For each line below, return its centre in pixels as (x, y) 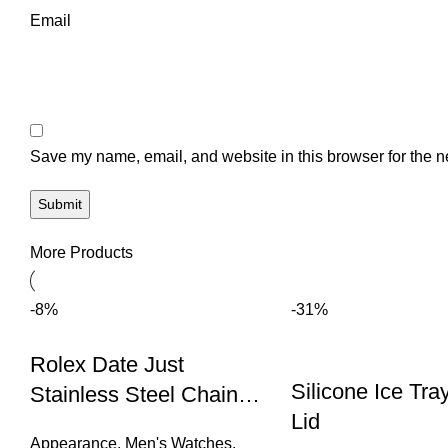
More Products (81, 252)
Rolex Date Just (107, 364)
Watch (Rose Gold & (129, 424)
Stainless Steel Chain (134, 394)
